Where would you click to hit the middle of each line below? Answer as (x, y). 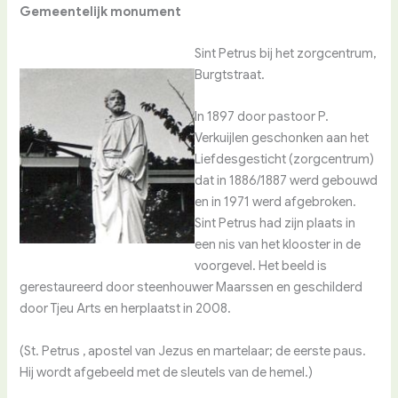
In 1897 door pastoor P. (262, 117)
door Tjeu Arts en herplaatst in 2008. (126, 309)
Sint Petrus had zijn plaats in (275, 223)
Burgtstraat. (230, 75)
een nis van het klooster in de (278, 245)
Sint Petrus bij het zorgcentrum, (286, 54)
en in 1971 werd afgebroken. (276, 202)
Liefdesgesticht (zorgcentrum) (285, 159)
